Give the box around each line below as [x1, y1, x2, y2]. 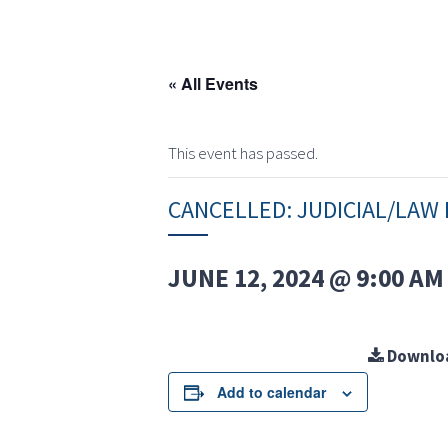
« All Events [168, 72, 258, 96]
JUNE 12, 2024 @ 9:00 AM [168, 262, 444, 295]
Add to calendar [217, 382, 326, 403]
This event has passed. [168, 142, 318, 165]
